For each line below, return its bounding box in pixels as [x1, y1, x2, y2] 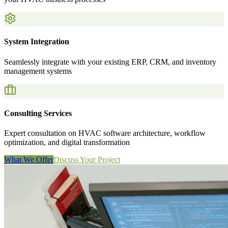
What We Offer [4, 155, 53, 164]
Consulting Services [4, 108, 72, 118]
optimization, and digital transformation [4, 138, 130, 147]
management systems [4, 66, 72, 75]
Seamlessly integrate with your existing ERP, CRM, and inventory [4, 57, 216, 66]
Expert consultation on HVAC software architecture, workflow [4, 129, 206, 138]
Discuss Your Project [53, 155, 120, 164]
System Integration [4, 37, 69, 46]
